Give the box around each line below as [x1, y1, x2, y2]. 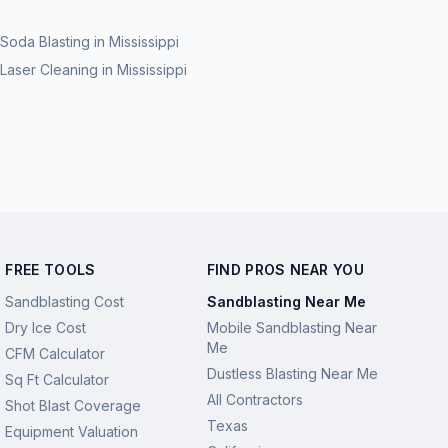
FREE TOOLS [5, 261, 96, 278]
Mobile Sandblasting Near [206, 319, 377, 336]
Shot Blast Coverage [5, 397, 142, 414]
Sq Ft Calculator [5, 371, 110, 388]
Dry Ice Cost [5, 319, 87, 336]
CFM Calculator [5, 345, 106, 362]
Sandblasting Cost [5, 293, 125, 310]
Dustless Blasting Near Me [206, 365, 378, 382]
